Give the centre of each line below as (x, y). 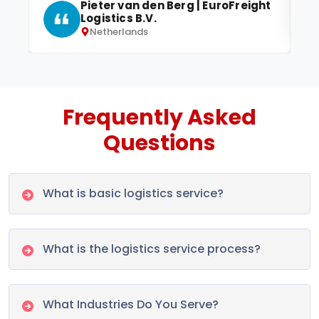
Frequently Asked (159, 118)
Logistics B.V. (119, 19)
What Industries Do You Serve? (131, 304)
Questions (159, 143)
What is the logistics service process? (152, 249)
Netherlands (119, 32)
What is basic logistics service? (134, 194)
